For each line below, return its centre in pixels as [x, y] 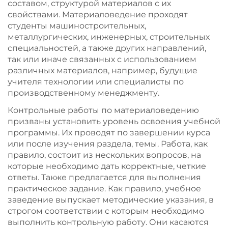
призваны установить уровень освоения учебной [114, 121]
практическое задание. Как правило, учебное [104, 189]
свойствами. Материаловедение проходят [98, 15]
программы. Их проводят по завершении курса [109, 133]
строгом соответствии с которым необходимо [106, 211]
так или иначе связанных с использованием [102, 59]
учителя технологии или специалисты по [96, 82]
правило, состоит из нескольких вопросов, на [104, 155]
